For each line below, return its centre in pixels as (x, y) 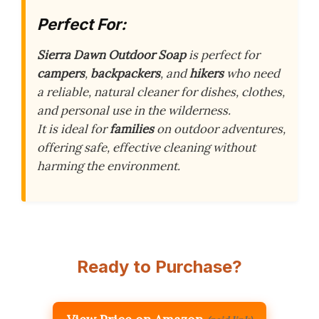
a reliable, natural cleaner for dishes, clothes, (161, 92)
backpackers (125, 74)
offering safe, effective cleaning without (146, 148)
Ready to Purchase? (159, 267)
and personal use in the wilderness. (134, 111)
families (132, 129)
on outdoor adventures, (220, 129)
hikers (206, 74)
